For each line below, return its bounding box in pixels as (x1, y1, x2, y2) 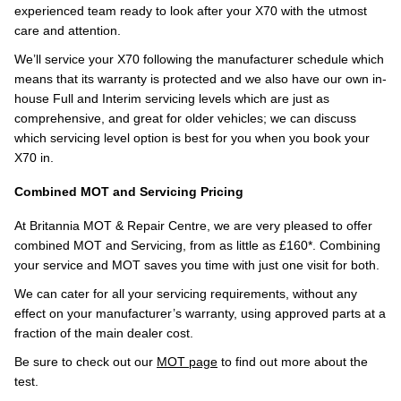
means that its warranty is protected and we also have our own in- (14, 72, 387, 86)
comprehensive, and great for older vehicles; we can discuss (14, 111, 356, 125)
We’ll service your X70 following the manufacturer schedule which (14, 52, 384, 66)
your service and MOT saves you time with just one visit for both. (14, 258, 380, 272)
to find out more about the (218, 354, 368, 369)
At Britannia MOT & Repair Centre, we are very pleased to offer (14, 218, 372, 233)
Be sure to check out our (14, 354, 157, 369)
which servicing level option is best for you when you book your (14, 131, 370, 145)
